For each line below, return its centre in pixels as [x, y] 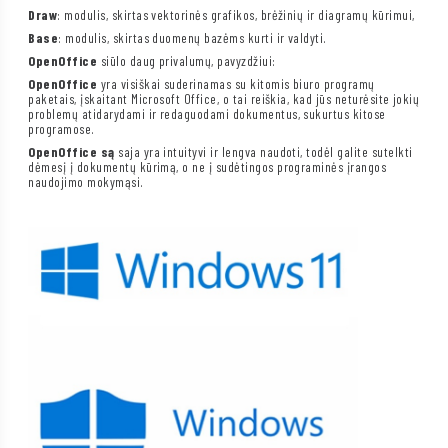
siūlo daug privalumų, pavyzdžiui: [186, 61]
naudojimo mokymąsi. [86, 182]
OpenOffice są [71, 152]
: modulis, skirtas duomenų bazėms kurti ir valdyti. [192, 38]
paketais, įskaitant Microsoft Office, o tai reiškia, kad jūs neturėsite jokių [224, 99]
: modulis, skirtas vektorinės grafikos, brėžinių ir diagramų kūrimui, [236, 15]
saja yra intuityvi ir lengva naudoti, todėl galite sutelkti [263, 152]
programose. [61, 129]
